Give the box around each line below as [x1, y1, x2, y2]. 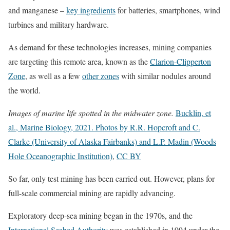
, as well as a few [25, 70, 82, 82]
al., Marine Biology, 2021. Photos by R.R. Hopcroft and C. [8, 122, 200, 133]
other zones [82, 70, 119, 82]
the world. [8, 85, 41, 96]
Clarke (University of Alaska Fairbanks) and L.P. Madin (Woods [8, 136, 216, 147]
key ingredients [66, 5, 116, 16]
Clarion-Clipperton [150, 56, 211, 67]
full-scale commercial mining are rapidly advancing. [8, 187, 176, 199]
